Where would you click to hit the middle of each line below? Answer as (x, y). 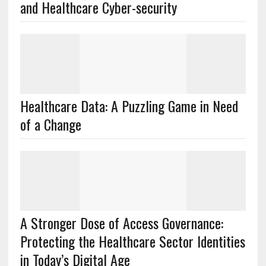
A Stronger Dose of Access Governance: (121, 223)
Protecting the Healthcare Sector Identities (132, 241)
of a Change (50, 124)
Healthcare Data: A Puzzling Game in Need (129, 106)
